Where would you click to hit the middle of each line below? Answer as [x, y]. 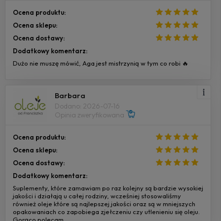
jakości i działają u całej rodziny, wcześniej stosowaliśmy [97, 196]
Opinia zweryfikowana [90, 115]
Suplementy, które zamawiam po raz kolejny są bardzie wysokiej [108, 188]
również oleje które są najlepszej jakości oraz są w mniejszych [104, 203]
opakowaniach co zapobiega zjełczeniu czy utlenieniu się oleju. [106, 211]
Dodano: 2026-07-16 [87, 106]
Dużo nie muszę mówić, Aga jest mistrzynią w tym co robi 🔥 [101, 63]
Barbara [70, 96]
